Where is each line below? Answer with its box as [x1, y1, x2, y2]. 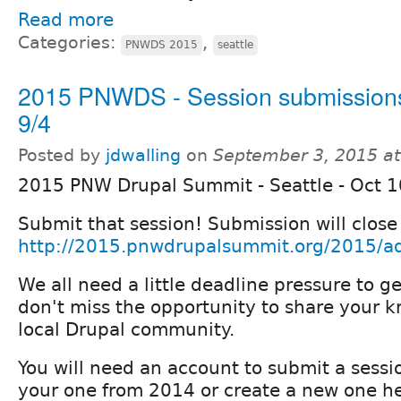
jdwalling [106, 146, 181, 166]
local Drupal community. [18, 319, 235, 341]
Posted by [18, 146, 106, 166]
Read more [18, 9, 114, 31]
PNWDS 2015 [125, 38, 198, 52]
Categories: [18, 33, 121, 53]
